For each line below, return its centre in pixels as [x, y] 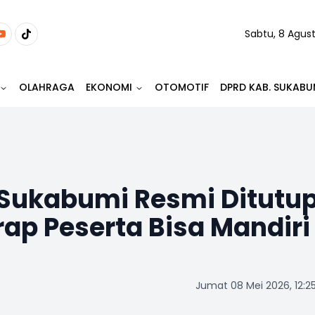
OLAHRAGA [47, 87]
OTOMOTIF [182, 87]
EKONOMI [109, 87]
